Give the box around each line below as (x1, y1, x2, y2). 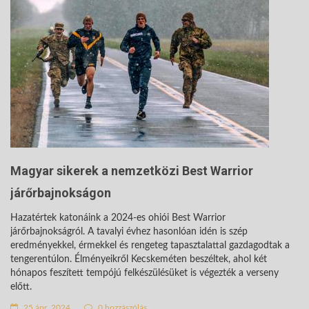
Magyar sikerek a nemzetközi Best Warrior (10, 163, 253, 178)
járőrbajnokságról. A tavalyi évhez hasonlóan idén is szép (10, 227, 248, 237)
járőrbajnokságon (10, 186, 111, 200)
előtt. (10, 282, 32, 292)
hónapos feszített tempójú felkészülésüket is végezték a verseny (10, 268, 279, 278)
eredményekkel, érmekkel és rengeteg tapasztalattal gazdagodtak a (10, 241, 290, 250)
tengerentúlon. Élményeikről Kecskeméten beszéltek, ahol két (10, 255, 267, 264)
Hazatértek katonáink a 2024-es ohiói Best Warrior (10, 213, 226, 223)
